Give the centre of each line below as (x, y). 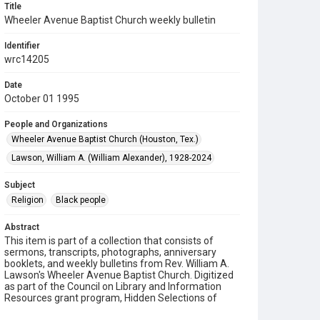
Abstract (22, 227)
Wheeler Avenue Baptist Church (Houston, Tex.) (105, 139)
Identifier (22, 46)
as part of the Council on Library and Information (113, 286)
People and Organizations (56, 124)
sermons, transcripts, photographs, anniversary (110, 252)
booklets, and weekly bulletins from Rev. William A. (117, 264)
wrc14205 (27, 59)
